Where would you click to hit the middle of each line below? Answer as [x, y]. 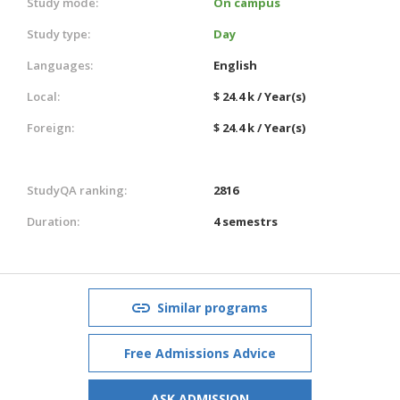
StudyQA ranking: [77, 190]
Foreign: [50, 127]
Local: [43, 96]
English [235, 65]
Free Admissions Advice [200, 353]
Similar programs [212, 307]
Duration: [53, 221]
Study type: [58, 33]
